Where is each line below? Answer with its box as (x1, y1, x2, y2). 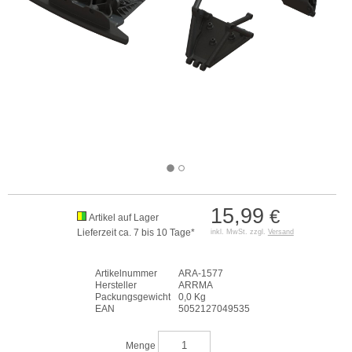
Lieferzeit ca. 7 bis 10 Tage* (76, 227, 195, 238)
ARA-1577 (178, 268, 223, 279)
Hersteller (94, 280, 137, 291)
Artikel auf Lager (88, 212, 159, 223)
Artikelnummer (94, 268, 157, 279)
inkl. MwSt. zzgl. (210, 228, 268, 236)
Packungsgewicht (94, 291, 170, 302)
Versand (267, 228, 294, 236)
